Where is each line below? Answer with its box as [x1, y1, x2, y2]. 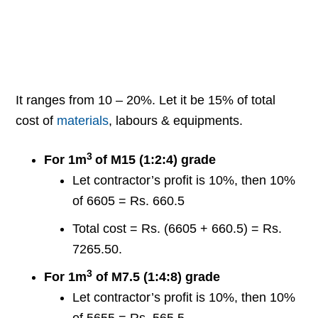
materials [57, 114, 109, 128]
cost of [16, 114, 57, 128]
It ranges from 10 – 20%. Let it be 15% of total [16, 93, 276, 108]
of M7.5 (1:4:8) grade [92, 270, 221, 285]
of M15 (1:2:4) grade [95, 153, 216, 168]
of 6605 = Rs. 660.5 [72, 194, 185, 209]
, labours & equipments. [109, 114, 243, 128]
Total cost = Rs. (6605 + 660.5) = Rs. [72, 221, 283, 236]
